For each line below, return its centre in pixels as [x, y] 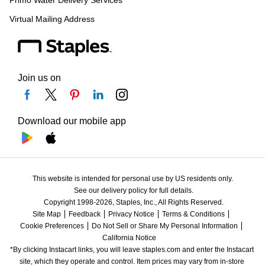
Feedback [85, 214]
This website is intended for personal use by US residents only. [132, 179]
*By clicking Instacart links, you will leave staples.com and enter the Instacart [132, 250]
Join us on [39, 78]
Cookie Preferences [52, 226]
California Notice [129, 238]
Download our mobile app [72, 121]
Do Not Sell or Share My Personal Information [164, 226]
